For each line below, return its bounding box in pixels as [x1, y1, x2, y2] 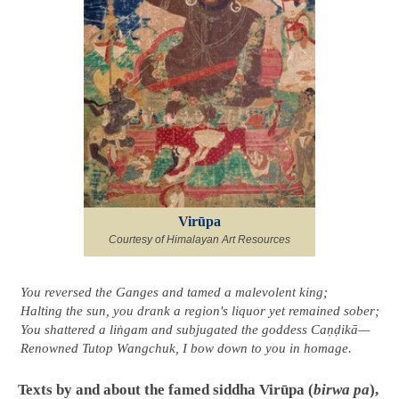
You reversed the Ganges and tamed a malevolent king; [20, 285, 328, 300]
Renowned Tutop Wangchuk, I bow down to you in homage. [20, 341, 352, 356]
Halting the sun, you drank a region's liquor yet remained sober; [20, 304, 379, 319]
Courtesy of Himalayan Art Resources [109, 233, 290, 246]
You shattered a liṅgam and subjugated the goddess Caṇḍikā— [20, 322, 370, 338]
